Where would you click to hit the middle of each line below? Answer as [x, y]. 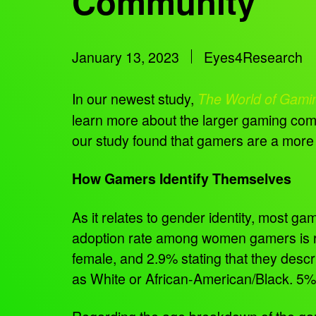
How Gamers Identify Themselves [182, 178]
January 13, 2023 [126, 56]
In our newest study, [135, 98]
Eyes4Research [253, 56]
